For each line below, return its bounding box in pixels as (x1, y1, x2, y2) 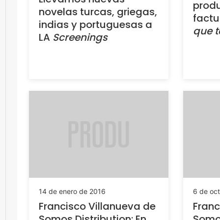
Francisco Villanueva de (39, 199, 156, 214)
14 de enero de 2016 (39, 187, 106, 196)
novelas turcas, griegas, (39, 4, 157, 19)
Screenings (53, 30, 108, 44)
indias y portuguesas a (39, 17, 152, 31)
